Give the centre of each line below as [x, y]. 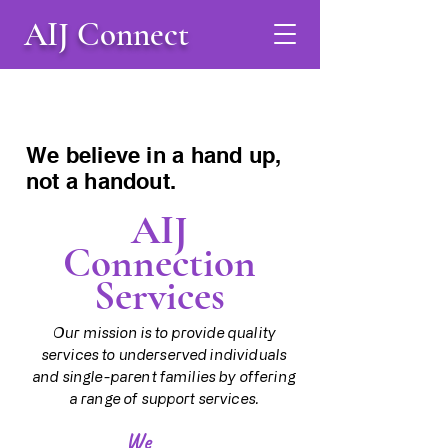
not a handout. [101, 181]
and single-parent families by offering [164, 376]
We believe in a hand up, [154, 155]
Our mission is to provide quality [164, 332]
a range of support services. [164, 398]
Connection [159, 263]
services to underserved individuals [164, 354]
